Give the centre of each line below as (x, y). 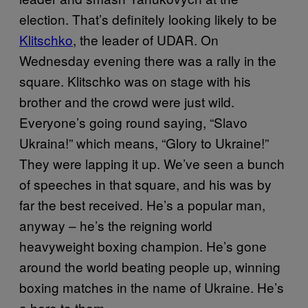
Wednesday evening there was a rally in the (148, 60)
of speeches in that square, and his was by (145, 184)
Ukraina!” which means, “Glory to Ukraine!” (144, 142)
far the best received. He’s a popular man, (142, 204)
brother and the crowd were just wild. (127, 101)
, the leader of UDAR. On (146, 39)
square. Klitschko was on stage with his (135, 80)
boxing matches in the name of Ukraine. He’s (152, 287)
